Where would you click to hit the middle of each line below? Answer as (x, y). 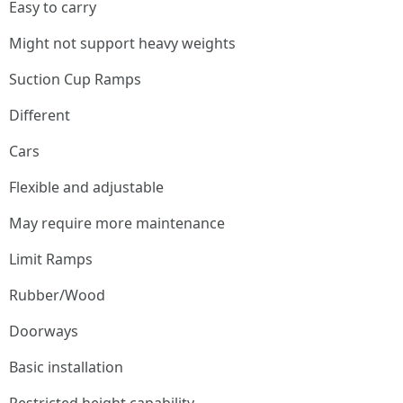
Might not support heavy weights (122, 43)
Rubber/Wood (57, 295)
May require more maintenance (117, 223)
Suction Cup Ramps (75, 79)
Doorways (44, 331)
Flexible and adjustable (86, 187)
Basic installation (66, 367)
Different (40, 115)
